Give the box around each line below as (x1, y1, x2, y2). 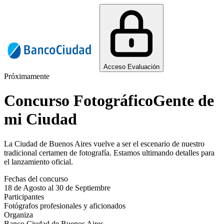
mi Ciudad (4, 110, 77, 128)
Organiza (4, 210, 33, 219)
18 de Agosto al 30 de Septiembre (4, 183, 110, 192)
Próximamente (4, 72, 49, 80)
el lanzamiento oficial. (4, 157, 73, 166)
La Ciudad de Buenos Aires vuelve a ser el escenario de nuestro (4, 139, 204, 148)
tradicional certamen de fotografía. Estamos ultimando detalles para (4, 148, 214, 157)
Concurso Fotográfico (4, 91, 153, 110)
